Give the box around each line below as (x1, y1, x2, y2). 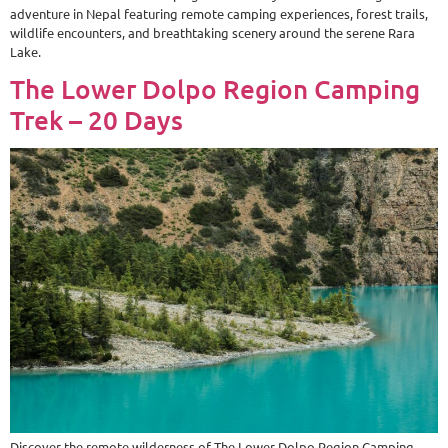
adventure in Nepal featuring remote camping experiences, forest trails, (10, 5, 428, 23)
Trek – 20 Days (10, 102, 183, 136)
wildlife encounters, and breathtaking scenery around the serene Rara (10, 24, 415, 42)
